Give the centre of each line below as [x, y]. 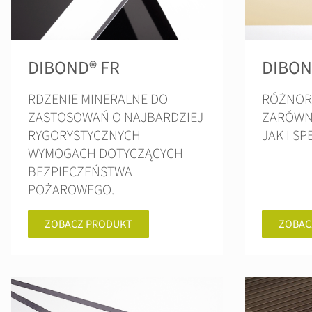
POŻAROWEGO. [71, 190]
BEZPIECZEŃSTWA [80, 172]
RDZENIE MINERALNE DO [98, 100]
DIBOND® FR [74, 68]
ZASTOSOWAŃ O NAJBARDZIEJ [116, 118]
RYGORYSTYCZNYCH [84, 136]
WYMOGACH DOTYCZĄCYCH [106, 154]
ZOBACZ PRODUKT [88, 224]
